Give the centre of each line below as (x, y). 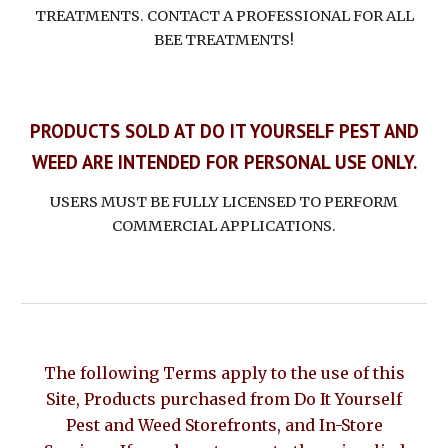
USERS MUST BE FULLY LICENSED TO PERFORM (224, 202)
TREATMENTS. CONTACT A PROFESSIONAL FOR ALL (224, 16)
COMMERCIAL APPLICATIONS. (224, 226)
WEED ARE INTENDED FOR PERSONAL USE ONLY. (224, 162)
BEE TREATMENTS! (224, 40)
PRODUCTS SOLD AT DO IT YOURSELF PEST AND (224, 131)
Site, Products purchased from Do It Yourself (224, 399)
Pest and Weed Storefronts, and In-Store (224, 425)
